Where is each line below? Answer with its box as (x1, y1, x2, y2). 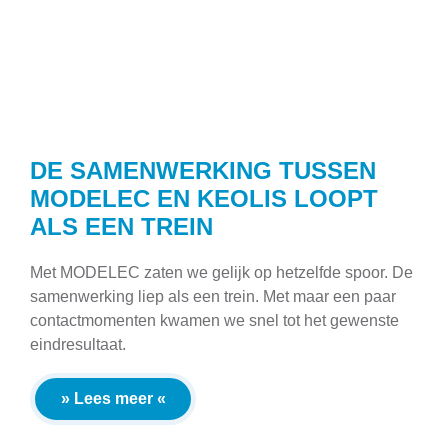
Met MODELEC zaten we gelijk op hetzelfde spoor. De (30, 264, 413, 282)
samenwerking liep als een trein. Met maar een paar (30, 288, 396, 306)
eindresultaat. (30, 336, 126, 354)
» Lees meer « (60, 390, 166, 408)
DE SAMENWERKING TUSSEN (30, 157, 376, 185)
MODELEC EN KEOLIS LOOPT (30, 185, 378, 213)
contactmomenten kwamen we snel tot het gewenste (30, 312, 399, 330)
